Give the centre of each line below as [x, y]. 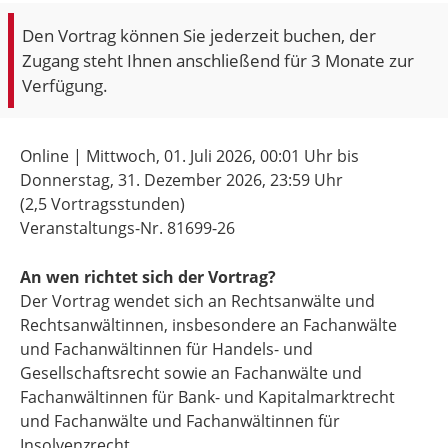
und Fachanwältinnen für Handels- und [166, 349]
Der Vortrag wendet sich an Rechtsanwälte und [197, 301]
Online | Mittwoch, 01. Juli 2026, [140, 155]
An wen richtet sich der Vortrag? [148, 277]
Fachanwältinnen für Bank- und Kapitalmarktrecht [207, 397]
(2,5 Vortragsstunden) [102, 203]
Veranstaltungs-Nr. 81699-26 [127, 227]
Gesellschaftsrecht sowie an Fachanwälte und [191, 373]
